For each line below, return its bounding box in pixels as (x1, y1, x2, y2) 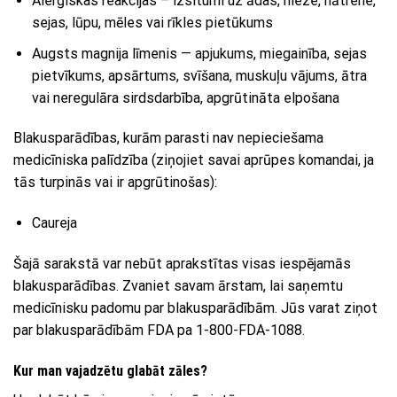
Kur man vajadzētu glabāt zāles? (13, 362, 207, 379)
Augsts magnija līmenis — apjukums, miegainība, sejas (31, 44, 367, 62)
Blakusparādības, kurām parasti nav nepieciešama (13, 129, 323, 147)
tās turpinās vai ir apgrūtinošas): (13, 174, 217, 191)
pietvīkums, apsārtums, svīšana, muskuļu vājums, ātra (31, 66, 367, 84)
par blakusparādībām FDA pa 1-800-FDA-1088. (13, 321, 305, 339)
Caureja (31, 214, 77, 232)
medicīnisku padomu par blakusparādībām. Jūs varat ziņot (13, 299, 378, 316)
